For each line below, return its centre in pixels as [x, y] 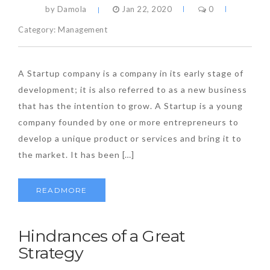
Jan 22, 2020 [146, 9]
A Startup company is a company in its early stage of [131, 74]
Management [83, 30]
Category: [38, 30]
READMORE [62, 190]
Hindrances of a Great [102, 236]
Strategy [51, 253]
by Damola [66, 9]
